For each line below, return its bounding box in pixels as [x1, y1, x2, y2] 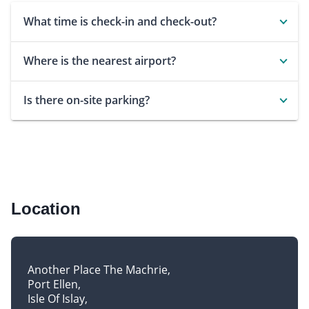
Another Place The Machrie [28, 261, 168, 277]
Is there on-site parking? [23, 92, 150, 108]
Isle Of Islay [28, 290, 85, 306]
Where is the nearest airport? [23, 52, 176, 68]
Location [11, 199, 81, 218]
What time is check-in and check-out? [23, 13, 217, 29]
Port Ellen [28, 276, 78, 292]
